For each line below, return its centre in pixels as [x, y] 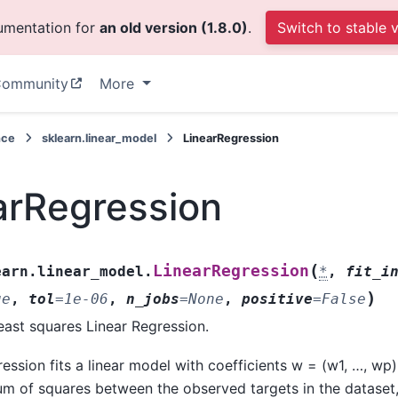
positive [278, 298]
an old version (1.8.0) [173, 28]
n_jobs [153, 298]
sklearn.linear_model [99, 138]
